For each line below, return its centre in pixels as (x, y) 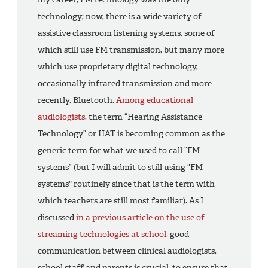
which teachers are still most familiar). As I (121, 200)
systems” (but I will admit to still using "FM (120, 167)
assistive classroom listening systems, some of (126, 33)
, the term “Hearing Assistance (144, 117)
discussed (57, 217)
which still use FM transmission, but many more (131, 50)
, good (178, 234)
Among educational (155, 100)
